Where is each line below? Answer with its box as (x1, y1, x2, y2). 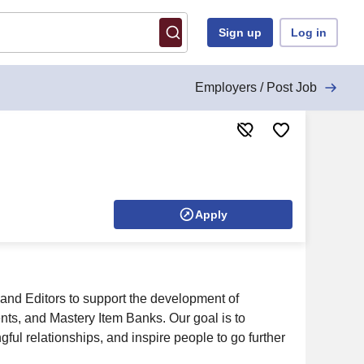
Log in (291, 26, 327, 39)
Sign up (219, 26, 262, 39)
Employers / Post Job (195, 80, 317, 94)
